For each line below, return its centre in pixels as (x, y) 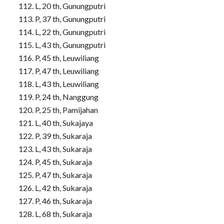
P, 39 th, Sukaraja (63, 135)
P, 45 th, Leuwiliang (67, 57)
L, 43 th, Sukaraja (63, 148)
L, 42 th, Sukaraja (63, 187)
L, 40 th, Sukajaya (64, 122)
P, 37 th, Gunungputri (70, 18)
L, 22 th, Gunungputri (70, 31)
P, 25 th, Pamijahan (66, 109)
